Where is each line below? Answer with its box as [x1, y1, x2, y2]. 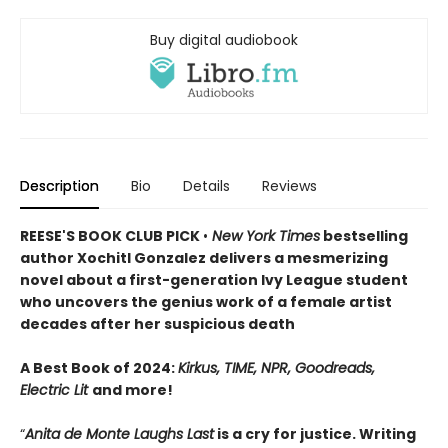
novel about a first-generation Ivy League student [20, 269, 408, 290]
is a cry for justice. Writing [214, 423, 416, 444]
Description [20, 175, 99, 196]
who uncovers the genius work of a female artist [20, 291, 392, 312]
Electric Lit [20, 379, 88, 400]
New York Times [212, 225, 320, 246]
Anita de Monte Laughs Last [25, 423, 214, 444]
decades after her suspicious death [20, 313, 295, 334]
